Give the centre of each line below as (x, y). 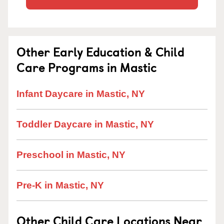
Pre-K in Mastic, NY (60, 185)
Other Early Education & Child (100, 51)
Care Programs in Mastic (87, 67)
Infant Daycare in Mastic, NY (81, 94)
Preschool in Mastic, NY (71, 155)
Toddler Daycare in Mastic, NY (85, 124)
